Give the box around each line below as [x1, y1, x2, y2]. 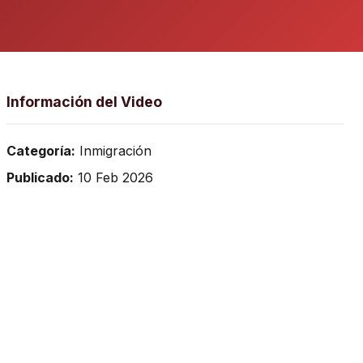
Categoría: [6, 143, 75, 159]
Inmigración [75, 143, 152, 159]
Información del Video [6, 93, 162, 110]
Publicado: [6, 169, 74, 186]
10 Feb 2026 [74, 169, 153, 186]
